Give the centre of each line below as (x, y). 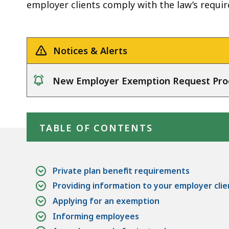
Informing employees (96, 216)
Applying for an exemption (106, 201)
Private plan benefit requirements (121, 170)
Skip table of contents (71, 108)
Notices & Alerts (90, 50)
